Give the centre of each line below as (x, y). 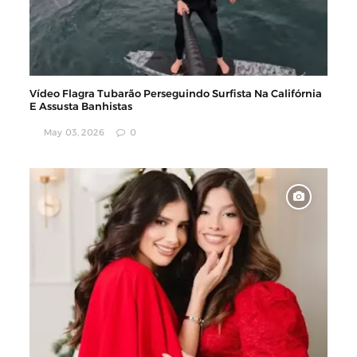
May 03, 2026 (74, 132)
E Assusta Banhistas (81, 106)
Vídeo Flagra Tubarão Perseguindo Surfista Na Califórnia (176, 93)
